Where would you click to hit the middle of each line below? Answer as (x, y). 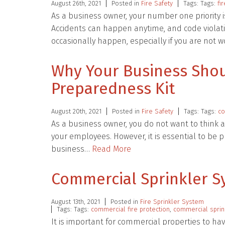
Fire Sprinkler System (172, 202)
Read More (111, 149)
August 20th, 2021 (76, 111)
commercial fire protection (130, 209)
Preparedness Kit (113, 88)
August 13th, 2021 (76, 202)
